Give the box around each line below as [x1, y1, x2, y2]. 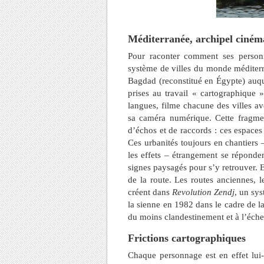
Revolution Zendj [172, 187, 235, 197]
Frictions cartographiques [128, 232, 246, 244]
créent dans [128, 187, 173, 197]
